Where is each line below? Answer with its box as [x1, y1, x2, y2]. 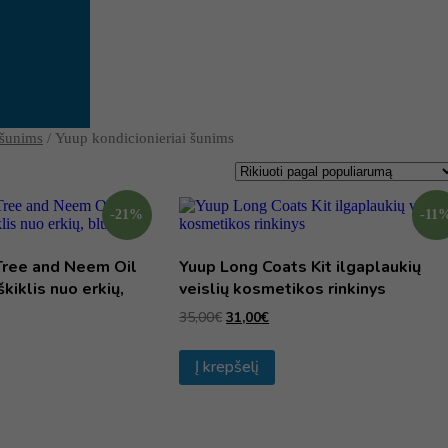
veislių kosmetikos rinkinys [179, 277, 387, 300]
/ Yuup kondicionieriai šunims [43, 129, 234, 146]
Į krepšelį [195, 356, 260, 379]
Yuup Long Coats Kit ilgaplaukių [179, 255, 422, 278]
